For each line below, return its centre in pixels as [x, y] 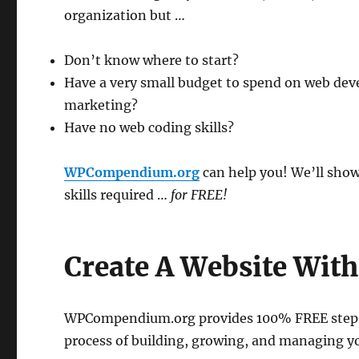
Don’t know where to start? [152, 60]
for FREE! [199, 195]
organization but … [125, 15]
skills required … [118, 195]
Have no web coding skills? [149, 127]
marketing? [101, 105]
